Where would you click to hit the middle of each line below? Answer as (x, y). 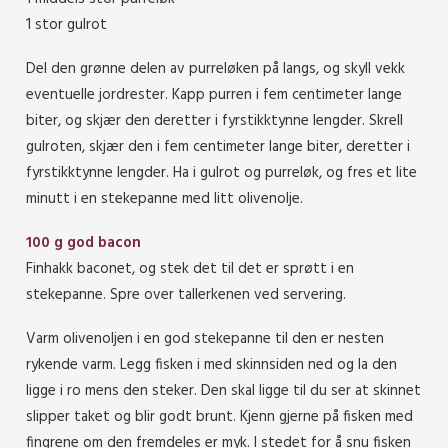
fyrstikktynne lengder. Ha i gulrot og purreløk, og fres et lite (221, 172)
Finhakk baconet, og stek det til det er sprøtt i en (190, 268)
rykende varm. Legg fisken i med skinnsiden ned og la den (211, 364)
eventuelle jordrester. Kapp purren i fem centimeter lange (214, 94)
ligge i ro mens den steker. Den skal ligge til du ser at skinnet (223, 390)
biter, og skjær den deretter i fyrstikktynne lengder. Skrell (214, 120)
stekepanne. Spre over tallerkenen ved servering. (186, 294)
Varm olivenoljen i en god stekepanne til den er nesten (205, 338)
